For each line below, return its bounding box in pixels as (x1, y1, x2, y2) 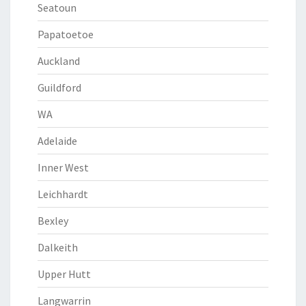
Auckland (38, 54, 80, 68)
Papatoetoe (38, 27, 94, 41)
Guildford (38, 81, 81, 94)
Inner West (38, 161, 89, 174)
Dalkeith (38, 240, 78, 254)
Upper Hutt (38, 267, 91, 281)
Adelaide (38, 134, 77, 148)
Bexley (38, 214, 68, 227)
